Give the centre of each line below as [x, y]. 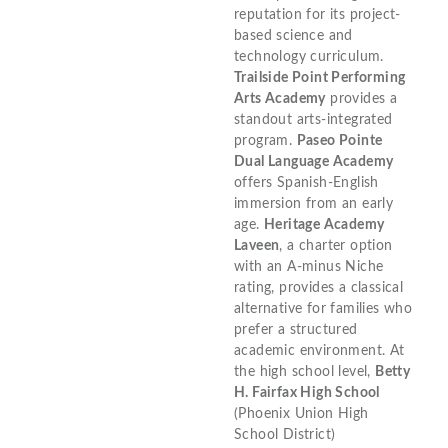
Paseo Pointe [339, 141]
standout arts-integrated [313, 120]
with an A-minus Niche [309, 267]
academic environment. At [319, 351]
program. [265, 141]
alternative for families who [323, 309]
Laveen [257, 246]
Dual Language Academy [314, 162]
